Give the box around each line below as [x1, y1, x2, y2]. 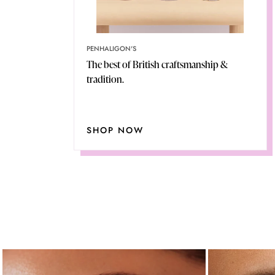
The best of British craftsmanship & [87, 58, 228, 72]
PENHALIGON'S [87, 44, 136, 54]
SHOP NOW [87, 124, 144, 137]
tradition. [87, 72, 124, 87]
